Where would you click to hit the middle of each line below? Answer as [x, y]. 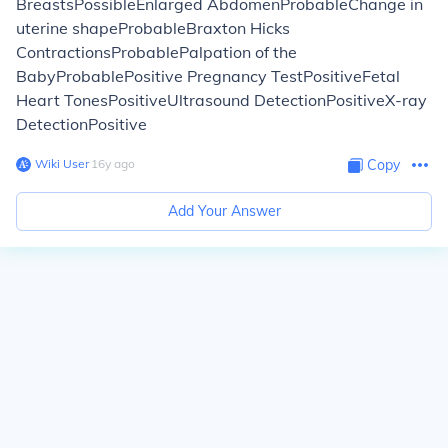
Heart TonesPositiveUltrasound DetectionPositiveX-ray [221, 100]
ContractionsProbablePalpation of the [156, 52]
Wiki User [62, 163]
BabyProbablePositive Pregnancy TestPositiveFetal [208, 76]
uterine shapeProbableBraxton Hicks [153, 28]
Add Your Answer [224, 211]
